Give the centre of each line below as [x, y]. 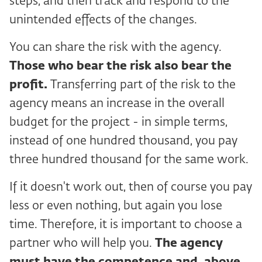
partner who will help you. [82, 244]
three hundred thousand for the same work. [129, 160]
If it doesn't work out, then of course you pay [131, 187]
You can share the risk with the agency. [116, 48]
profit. [30, 85]
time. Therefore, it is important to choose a [126, 225]
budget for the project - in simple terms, [118, 123]
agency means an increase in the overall [117, 104]
